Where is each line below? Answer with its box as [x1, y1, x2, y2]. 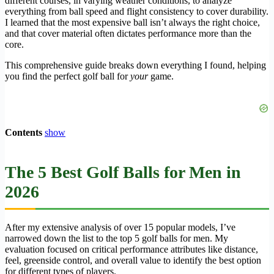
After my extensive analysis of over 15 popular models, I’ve [5, 222, 235, 233]
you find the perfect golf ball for [5, 71, 130, 82]
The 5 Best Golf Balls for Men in [5, 163, 241, 182]
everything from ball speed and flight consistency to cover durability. [5, 6, 268, 17]
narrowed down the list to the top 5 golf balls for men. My [5, 233, 228, 244]
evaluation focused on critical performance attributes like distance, [5, 244, 258, 255]
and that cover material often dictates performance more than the [5, 28, 251, 39]
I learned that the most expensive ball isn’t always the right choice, [5, 17, 260, 28]
